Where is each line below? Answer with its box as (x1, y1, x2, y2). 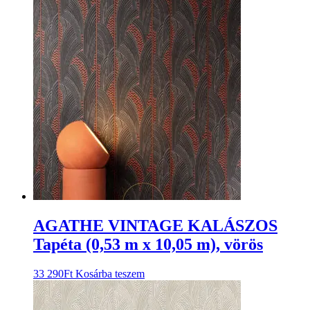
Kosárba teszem (75, 268, 145, 280)
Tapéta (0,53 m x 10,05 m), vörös (33, 235, 263, 254)
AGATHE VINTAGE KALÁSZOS (33, 217, 277, 235)
